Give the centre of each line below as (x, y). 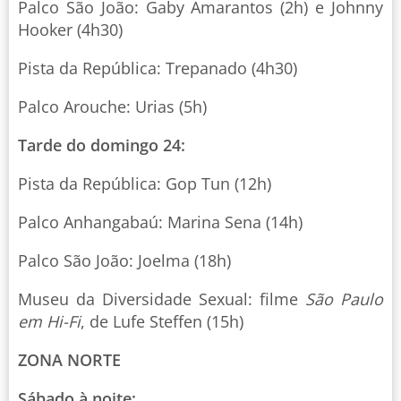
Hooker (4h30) (70, 30)
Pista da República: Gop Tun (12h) (145, 184)
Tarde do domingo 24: (102, 145)
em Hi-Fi (49, 322)
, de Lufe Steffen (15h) (162, 322)
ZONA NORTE (69, 360)
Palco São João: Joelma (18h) (124, 261)
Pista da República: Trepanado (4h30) (158, 68)
